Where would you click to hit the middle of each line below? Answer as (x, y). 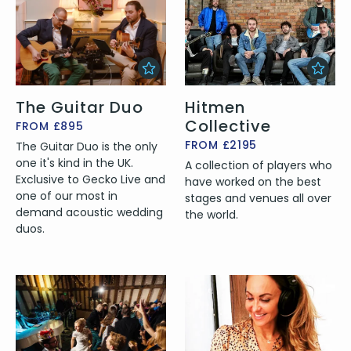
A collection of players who (259, 165)
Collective (228, 126)
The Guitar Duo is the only (87, 146)
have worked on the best (253, 181)
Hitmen (215, 107)
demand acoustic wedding (89, 212)
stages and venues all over (258, 198)
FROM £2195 (221, 145)
